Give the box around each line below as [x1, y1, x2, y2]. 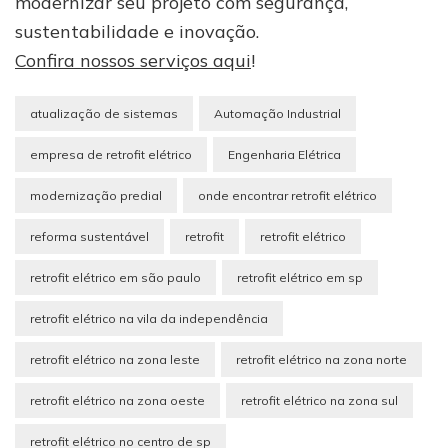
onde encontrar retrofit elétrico [198, 188, 377, 204]
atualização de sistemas [30, 106, 178, 122]
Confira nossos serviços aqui [15, 49, 251, 73]
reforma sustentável [30, 229, 149, 245]
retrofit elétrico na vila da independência [30, 311, 268, 327]
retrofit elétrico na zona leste [30, 352, 200, 368]
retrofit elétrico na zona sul [241, 393, 398, 409]
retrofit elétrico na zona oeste [30, 393, 205, 409]
